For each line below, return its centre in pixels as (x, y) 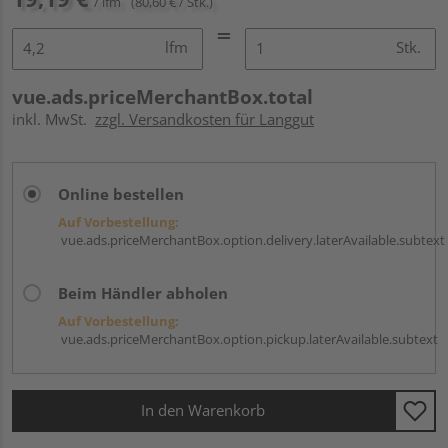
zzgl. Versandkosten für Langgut (204, 118)
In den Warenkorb (203, 410)
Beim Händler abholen (143, 292)
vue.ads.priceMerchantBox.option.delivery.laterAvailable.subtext (251, 239)
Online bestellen (121, 193)
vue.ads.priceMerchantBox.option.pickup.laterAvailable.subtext (248, 338)
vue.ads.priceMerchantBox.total (162, 96)
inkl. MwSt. (53, 118)
